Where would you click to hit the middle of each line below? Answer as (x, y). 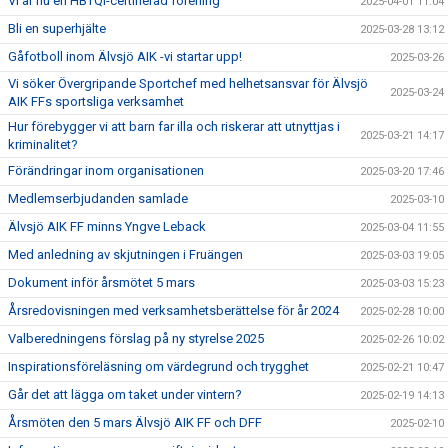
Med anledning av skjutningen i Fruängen (125, 254)
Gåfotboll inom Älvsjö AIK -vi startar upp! (125, 56)
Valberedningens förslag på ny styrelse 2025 (136, 338)
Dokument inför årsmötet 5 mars (101, 282)
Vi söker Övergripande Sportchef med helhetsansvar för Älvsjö (188, 83)
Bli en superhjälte (57, 28)
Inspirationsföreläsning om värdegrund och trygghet (158, 366)
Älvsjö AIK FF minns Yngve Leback (107, 226)
